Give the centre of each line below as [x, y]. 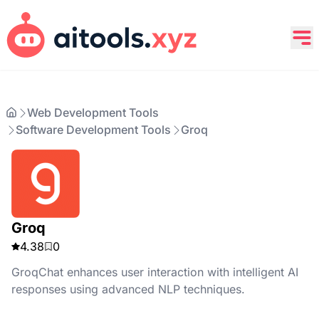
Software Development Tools [93, 130]
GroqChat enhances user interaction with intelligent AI [155, 272]
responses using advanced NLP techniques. [128, 289]
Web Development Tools [93, 113]
